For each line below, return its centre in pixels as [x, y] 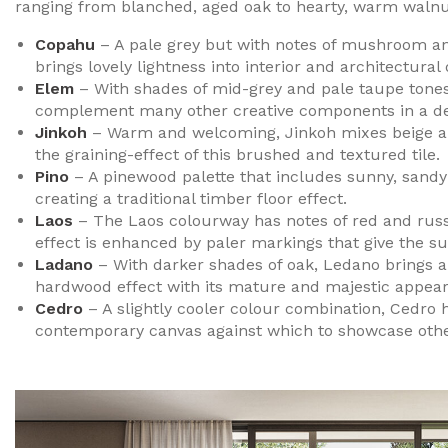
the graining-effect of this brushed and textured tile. [237, 155]
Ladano [64, 265]
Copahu [65, 45]
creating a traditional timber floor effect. [191, 199]
